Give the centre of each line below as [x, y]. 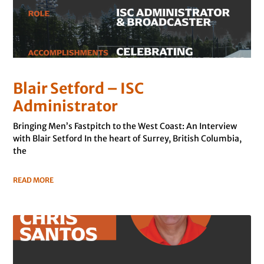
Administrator [66, 106]
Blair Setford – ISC [79, 89]
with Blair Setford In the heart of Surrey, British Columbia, [128, 139]
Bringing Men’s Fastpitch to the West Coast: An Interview [125, 126]
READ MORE [34, 180]
